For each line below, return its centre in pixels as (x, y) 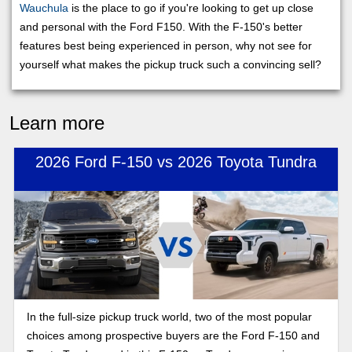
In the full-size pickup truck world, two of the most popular (169, 316)
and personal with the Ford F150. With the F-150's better (161, 26)
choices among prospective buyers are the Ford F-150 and (173, 335)
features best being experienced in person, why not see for (166, 45)
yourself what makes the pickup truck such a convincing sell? (170, 64)
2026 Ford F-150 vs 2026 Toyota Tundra (176, 161)
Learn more (57, 123)
